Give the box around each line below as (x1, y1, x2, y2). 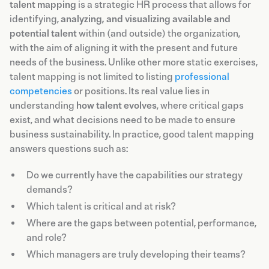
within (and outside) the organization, (77, 27, 240, 40)
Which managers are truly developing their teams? (26, 248, 246, 261)
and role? (26, 231, 67, 244)
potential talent (10, 27, 77, 40)
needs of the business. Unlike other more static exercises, (10, 56, 258, 68)
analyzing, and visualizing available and (61, 13, 231, 25)
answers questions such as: (10, 142, 128, 155)
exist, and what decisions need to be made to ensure (10, 113, 235, 126)
